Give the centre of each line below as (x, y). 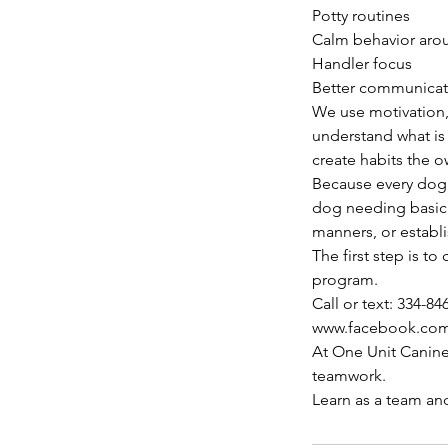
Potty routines (361, 15)
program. (345, 279)
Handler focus (362, 63)
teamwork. (349, 375)
